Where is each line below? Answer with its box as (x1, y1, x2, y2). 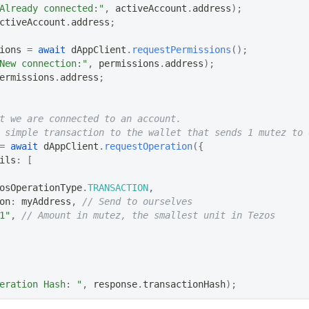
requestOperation (104, 141, 192, 152)
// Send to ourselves (82, 196, 192, 208)
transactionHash (143, 279, 226, 290)
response (88, 279, 137, 290)
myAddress (16, 196, 71, 208)
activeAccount (110, 3, 187, 14)
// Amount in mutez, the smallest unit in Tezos (21, 210, 275, 221)
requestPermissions (132, 44, 231, 56)
